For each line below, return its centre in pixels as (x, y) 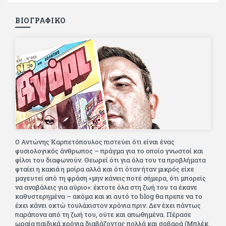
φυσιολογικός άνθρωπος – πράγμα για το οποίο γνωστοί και (109, 151)
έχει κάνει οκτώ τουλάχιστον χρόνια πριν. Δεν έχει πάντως (108, 206)
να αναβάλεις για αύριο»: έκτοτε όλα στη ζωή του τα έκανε (106, 187)
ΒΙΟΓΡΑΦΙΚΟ (41, 21)
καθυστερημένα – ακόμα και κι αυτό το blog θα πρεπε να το (109, 196)
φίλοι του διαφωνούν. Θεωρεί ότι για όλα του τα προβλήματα (110, 160)
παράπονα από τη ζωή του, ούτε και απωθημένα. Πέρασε (103, 215)
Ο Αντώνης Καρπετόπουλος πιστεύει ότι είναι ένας (95, 142)
